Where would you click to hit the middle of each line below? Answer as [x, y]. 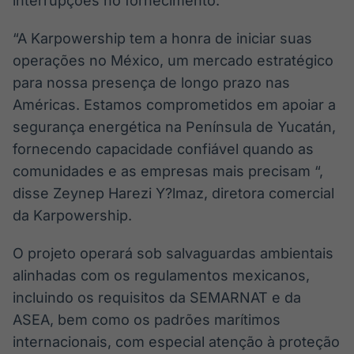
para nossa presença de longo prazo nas [151, 83]
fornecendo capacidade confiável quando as [163, 149]
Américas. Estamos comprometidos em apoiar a [174, 105]
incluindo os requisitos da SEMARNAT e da [157, 298]
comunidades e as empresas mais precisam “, [168, 171]
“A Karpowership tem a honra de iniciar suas [162, 38]
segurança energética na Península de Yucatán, [174, 127]
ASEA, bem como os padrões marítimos [147, 320]
